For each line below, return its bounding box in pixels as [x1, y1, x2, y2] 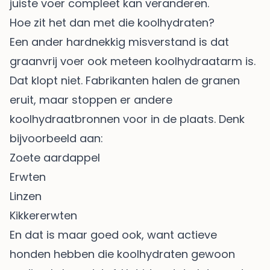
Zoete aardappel [10, 149, 100, 165]
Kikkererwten [10, 207, 77, 223]
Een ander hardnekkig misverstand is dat [10, 34, 229, 49]
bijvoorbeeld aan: [10, 130, 103, 146]
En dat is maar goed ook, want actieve [10, 227, 217, 242]
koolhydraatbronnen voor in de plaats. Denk [10, 111, 245, 127]
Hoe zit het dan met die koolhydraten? [10, 14, 215, 30]
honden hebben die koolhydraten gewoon [10, 246, 235, 262]
